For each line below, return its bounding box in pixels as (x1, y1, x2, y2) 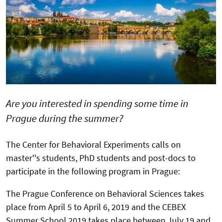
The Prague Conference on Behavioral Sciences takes (6, 187, 204, 199)
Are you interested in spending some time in (6, 96, 188, 110)
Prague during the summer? (6, 111, 123, 125)
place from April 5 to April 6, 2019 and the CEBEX (6, 201, 186, 213)
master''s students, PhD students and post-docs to (6, 152, 196, 164)
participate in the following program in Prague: (6, 165, 180, 177)
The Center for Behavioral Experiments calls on (6, 138, 181, 150)
